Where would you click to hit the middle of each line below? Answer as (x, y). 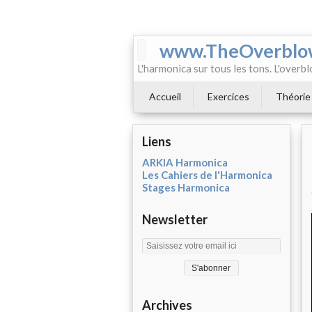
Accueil (165, 96)
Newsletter (175, 219)
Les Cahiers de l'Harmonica (207, 175)
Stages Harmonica (186, 187)
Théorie (293, 96)
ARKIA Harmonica (185, 162)
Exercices (228, 96)
